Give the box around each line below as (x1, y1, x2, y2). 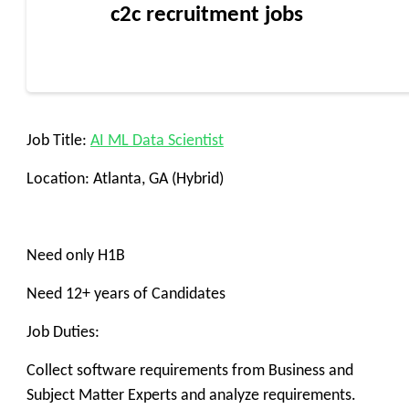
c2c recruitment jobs (110, 4, 303, 26)
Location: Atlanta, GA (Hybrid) (26, 171, 224, 188)
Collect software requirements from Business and (26, 362, 353, 380)
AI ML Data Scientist (90, 132, 224, 150)
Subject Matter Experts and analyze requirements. (26, 387, 356, 404)
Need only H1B (26, 247, 125, 265)
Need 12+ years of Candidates (26, 286, 225, 303)
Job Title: (26, 132, 90, 150)
